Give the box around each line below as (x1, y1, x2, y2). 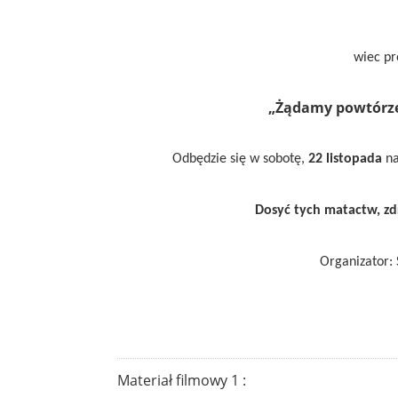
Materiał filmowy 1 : (117, 370, 246, 390)
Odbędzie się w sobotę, (172, 151, 309, 166)
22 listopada (308, 151, 383, 166)
